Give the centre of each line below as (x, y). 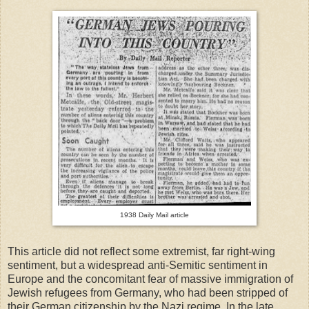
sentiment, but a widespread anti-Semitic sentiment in (138, 265)
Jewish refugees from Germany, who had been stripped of (148, 292)
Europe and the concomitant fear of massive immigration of (150, 279)
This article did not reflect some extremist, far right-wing (141, 251)
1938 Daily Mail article (154, 215)
